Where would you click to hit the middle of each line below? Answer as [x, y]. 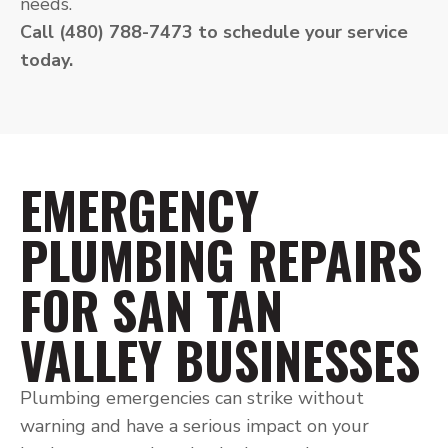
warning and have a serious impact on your [194, 426]
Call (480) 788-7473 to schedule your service [214, 32]
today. [46, 60]
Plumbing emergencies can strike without [192, 398]
